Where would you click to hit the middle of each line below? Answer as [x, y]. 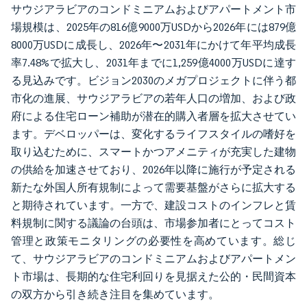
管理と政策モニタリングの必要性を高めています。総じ [153, 241]
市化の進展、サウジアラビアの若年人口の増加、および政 [153, 98]
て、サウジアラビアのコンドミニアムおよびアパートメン [153, 259]
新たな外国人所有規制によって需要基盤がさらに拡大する [153, 187]
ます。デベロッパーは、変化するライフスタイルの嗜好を [153, 134]
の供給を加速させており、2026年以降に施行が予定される [153, 170]
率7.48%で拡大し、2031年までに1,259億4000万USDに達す [153, 63]
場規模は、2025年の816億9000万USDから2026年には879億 [153, 27]
